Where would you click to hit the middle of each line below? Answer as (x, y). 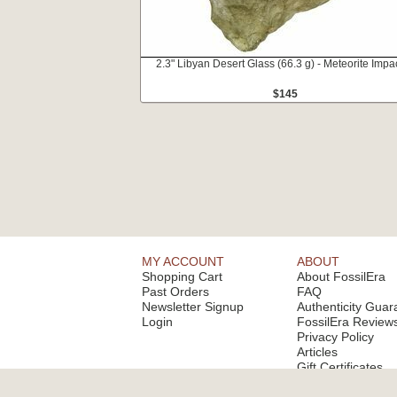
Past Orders (175, 292)
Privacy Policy (335, 337)
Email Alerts (330, 382)
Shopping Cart (182, 276)
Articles (317, 352)
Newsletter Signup (193, 307)
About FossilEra (341, 276)
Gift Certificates (340, 367)
